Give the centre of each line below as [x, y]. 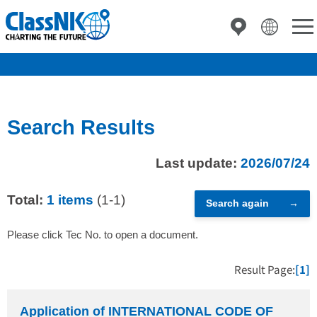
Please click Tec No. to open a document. [103, 235]
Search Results [81, 127]
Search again [237, 203]
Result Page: [265, 269]
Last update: [198, 163]
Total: [27, 200]
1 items [70, 200]
